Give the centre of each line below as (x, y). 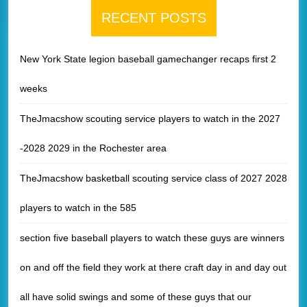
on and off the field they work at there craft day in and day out (153, 267)
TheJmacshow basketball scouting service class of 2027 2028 (153, 178)
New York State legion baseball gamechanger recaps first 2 (148, 59)
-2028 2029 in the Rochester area (93, 148)
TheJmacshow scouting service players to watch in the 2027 (150, 118)
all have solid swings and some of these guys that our (136, 296)
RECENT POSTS (153, 17)
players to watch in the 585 (78, 207)
